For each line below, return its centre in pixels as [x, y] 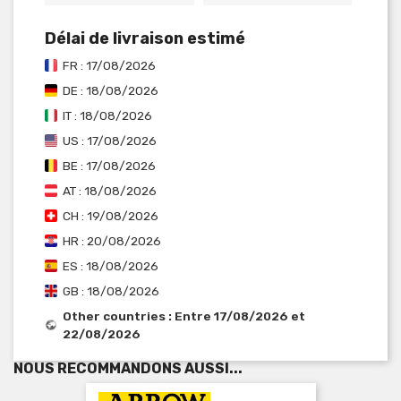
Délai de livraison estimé [145, 38]
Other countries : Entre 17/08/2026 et [184, 316]
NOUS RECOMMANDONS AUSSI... [128, 368]
